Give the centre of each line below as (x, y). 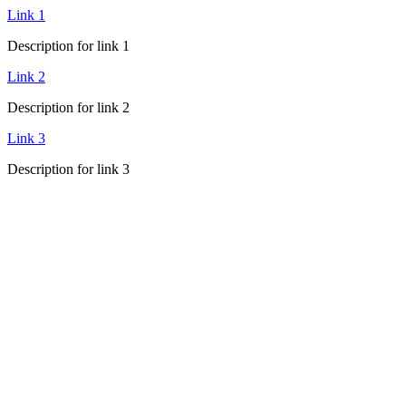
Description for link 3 (68, 169)
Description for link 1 (68, 46)
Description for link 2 (68, 107)
